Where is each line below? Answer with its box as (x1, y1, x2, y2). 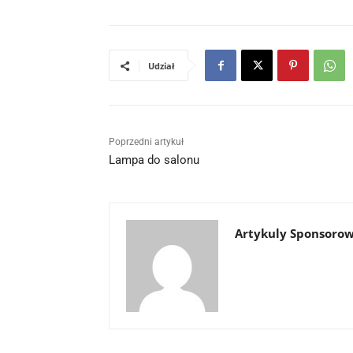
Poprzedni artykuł (109, 136, 184, 148)
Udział (148, 60, 174, 72)
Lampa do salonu (109, 153, 199, 168)
